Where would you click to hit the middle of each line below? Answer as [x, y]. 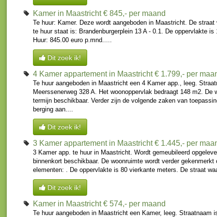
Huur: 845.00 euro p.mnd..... [72, 40]
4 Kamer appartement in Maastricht [93, 74]
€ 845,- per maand [134, 14]
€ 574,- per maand [134, 204]
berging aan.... [53, 109]
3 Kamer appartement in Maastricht [93, 143]
